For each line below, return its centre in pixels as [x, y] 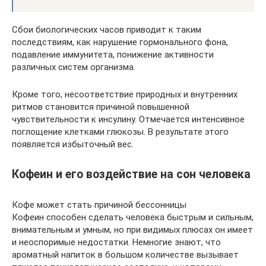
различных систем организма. [74, 67]
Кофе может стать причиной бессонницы [99, 205]
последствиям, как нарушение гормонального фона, [120, 42]
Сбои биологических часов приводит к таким [107, 30]
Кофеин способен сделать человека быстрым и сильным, [133, 217]
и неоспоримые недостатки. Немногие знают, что [116, 242]
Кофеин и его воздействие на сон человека [131, 175]
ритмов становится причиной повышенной [101, 107]
